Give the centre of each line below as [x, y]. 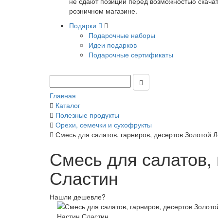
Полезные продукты [87, 115]
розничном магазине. [103, 11]
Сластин [84, 177]
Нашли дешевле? [78, 197]
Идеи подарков [113, 45]
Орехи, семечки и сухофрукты [104, 125]
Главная [63, 95]
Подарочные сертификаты [131, 54]
